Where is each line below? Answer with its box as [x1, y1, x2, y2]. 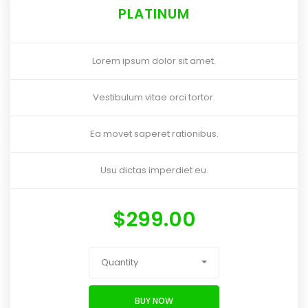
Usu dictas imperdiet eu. [100, 164, 208, 177]
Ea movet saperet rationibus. [89, 127, 219, 141]
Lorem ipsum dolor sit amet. [92, 54, 216, 68]
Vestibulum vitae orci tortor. [93, 91, 215, 104]
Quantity [101, 256, 138, 269]
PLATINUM [118, 4, 190, 24]
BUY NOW [135, 294, 173, 307]
